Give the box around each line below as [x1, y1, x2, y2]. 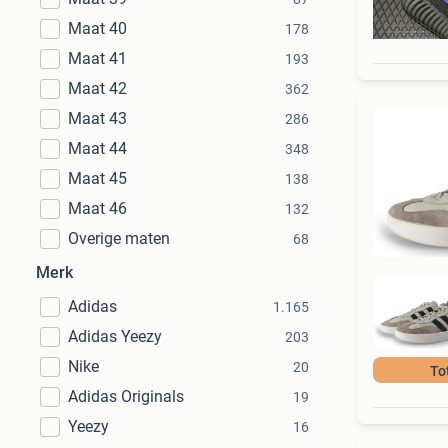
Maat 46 [68, 199, 127, 218]
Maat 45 [68, 169, 127, 188]
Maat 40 [68, 19, 127, 38]
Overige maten [68, 229, 170, 248]
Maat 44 [68, 139, 127, 158]
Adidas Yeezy [68, 327, 162, 346]
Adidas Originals [68, 387, 184, 406]
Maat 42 [68, 79, 127, 98]
